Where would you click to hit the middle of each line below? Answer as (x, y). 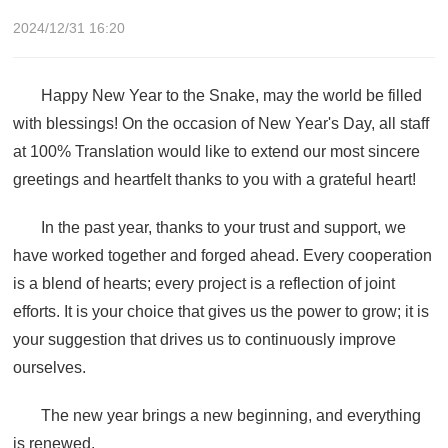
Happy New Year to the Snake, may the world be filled (231, 95)
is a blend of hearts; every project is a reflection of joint (204, 283)
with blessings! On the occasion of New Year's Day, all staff (221, 123)
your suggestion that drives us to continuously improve (204, 339)
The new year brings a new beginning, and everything (231, 415)
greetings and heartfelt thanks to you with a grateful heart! (214, 179)
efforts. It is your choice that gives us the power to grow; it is (221, 311)
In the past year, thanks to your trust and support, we (223, 227)
